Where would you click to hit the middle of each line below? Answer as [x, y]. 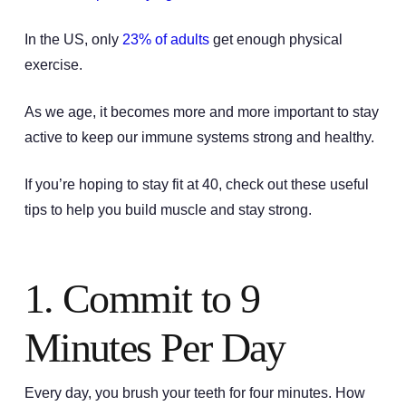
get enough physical [275, 39]
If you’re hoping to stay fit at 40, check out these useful [196, 184]
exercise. [53, 65]
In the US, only [73, 39]
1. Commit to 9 [142, 299]
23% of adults [165, 39]
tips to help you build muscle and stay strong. [169, 210]
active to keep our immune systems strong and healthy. [201, 137]
